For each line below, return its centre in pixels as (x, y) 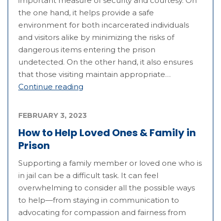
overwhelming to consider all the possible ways (107, 188)
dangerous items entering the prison (87, 50)
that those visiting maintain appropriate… (94, 74)
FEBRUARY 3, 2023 (53, 116)
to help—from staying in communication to (99, 200)
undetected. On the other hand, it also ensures (106, 62)
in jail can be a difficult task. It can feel (88, 176)
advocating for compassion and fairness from (102, 213)
